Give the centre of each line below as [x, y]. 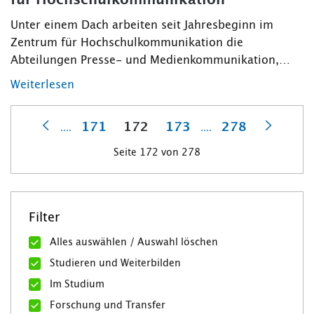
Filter [44, 218]
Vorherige [72, 140]
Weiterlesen [42, 85]
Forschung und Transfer [108, 305]
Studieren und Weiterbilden [115, 263]
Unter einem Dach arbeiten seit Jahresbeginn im [142, 26]
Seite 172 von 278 [157, 153]
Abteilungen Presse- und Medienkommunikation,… [150, 61]
